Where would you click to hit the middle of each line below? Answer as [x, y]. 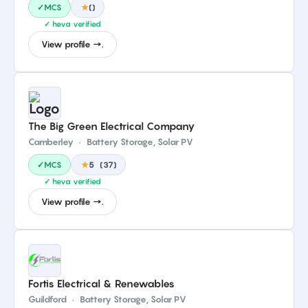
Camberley [51, 142]
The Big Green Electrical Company [112, 126]
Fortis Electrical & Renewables [101, 283]
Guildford [47, 299]
